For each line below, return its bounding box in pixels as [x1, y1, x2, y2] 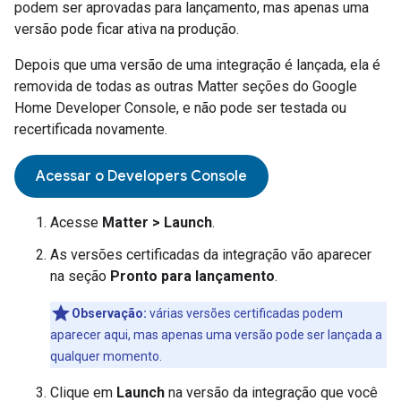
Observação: [72, 306, 147, 320]
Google [312, 78, 357, 95]
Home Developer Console [14, 99, 176, 116]
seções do [238, 78, 312, 95]
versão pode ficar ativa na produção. [14, 21, 239, 38]
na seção [50, 268, 110, 285]
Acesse [50, 214, 102, 231]
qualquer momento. [50, 349, 162, 363]
